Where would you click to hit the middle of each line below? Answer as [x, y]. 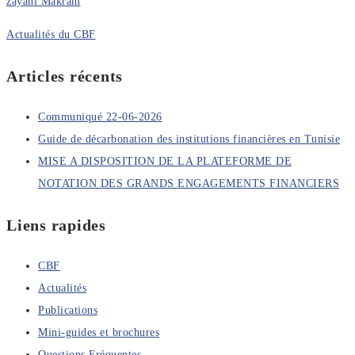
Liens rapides [56, 225]
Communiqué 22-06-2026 [100, 116]
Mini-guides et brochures [99, 332]
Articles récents [65, 76]
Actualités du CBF [51, 34]
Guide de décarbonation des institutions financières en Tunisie [189, 139]
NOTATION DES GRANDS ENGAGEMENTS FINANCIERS [189, 183]
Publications [68, 310]
